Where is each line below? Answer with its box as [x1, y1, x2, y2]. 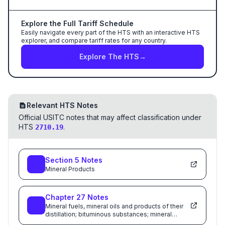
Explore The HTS [79, 52, 139, 61]
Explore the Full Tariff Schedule [21, 19, 134, 28]
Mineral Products [45, 165, 95, 173]
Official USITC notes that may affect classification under [19, 113, 201, 122]
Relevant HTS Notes [27, 101, 98, 109]
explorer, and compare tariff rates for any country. [21, 37, 167, 44]
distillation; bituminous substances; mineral [45, 210, 172, 218]
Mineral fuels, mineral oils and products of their [45, 202, 183, 210]
